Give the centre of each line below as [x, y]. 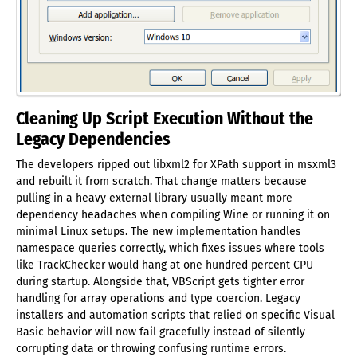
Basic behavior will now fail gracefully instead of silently [161, 331]
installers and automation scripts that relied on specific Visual [175, 315]
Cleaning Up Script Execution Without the [165, 118]
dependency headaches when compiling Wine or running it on [173, 214]
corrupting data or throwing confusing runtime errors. [151, 348]
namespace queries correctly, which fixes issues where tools [170, 248]
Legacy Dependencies [93, 139]
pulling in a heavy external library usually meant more [154, 198]
